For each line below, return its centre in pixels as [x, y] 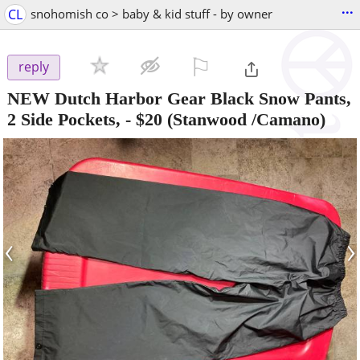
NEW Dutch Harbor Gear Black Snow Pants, [179, 98]
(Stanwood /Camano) [244, 119]
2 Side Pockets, [64, 119]
